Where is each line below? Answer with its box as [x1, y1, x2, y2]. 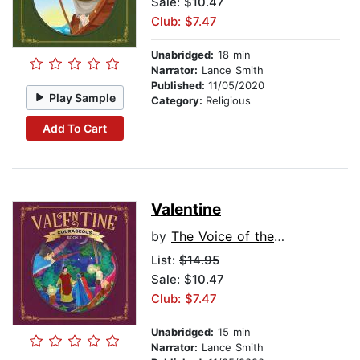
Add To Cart [42, 121, 107, 135]
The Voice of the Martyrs [171, 228, 274, 245]
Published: [151, 79, 208, 92]
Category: [151, 94, 206, 108]
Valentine [151, 200, 221, 219]
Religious [206, 94, 251, 108]
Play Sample [49, 90, 117, 104]
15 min [214, 325, 251, 339]
